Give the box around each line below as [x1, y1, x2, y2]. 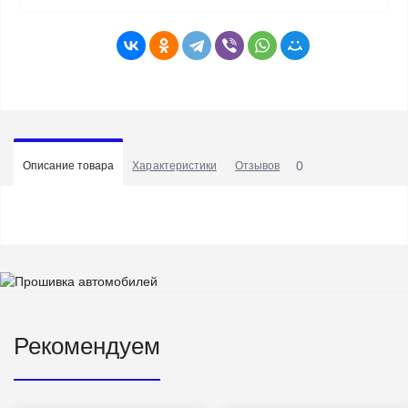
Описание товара [23, 159, 115, 172]
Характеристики [132, 159, 217, 172]
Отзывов [234, 159, 280, 172]
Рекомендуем [14, 332, 160, 360]
